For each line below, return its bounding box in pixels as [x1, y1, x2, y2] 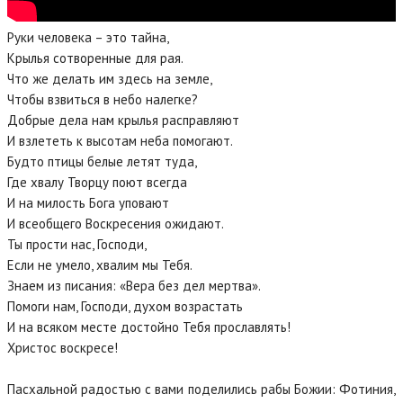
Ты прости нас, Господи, [7, 236, 147, 254]
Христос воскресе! [7, 339, 118, 357]
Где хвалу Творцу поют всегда [7, 174, 187, 192]
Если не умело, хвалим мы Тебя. [7, 256, 193, 274]
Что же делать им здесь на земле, [7, 70, 212, 88]
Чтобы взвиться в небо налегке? [7, 91, 198, 109]
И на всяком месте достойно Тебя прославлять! [7, 318, 291, 336]
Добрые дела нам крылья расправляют [7, 112, 239, 130]
